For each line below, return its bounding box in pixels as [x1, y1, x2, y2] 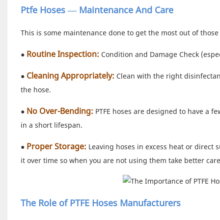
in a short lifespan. [20, 120, 82, 130]
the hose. [20, 84, 51, 94]
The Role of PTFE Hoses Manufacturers [20, 196, 181, 209]
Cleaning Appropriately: [26, 70, 114, 81]
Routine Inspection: [26, 48, 99, 59]
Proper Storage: [24, 140, 86, 152]
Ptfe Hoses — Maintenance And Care [20, 3, 173, 16]
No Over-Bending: [26, 105, 93, 116]
